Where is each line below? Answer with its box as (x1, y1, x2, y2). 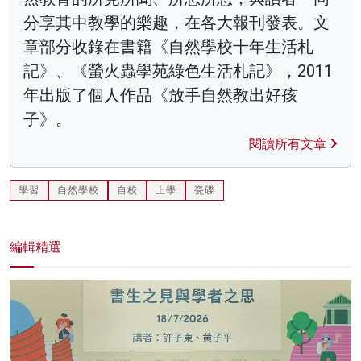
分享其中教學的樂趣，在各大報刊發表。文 (23, 12, 330, 32)
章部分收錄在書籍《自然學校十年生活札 (23, 36, 313, 56)
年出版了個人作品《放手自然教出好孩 (23, 85, 297, 105)
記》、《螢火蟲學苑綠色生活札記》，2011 (23, 60, 333, 81)
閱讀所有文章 (249, 135, 330, 151)
